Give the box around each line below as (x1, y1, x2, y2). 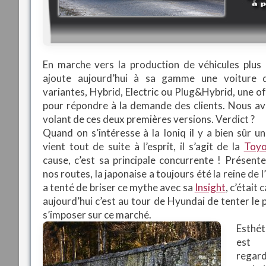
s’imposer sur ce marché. (43, 208, 151, 221)
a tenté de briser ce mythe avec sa (43, 181, 195, 194)
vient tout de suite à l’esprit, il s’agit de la (43, 140, 244, 153)
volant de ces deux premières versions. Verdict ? (43, 113, 255, 125)
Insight (194, 181, 226, 194)
